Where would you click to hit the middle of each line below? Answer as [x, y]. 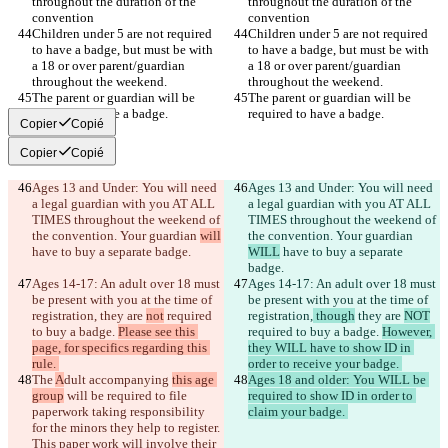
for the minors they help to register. [127, 428]
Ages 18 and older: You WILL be [338, 380]
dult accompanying [118, 380]
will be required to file [127, 396]
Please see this [158, 332]
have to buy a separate [343, 252]
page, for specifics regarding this [121, 348]
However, [408, 332]
